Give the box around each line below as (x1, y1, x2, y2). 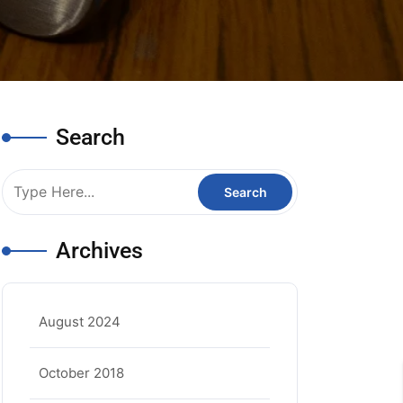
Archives (56, 237, 143, 264)
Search (56, 124, 125, 150)
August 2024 (39, 313, 121, 330)
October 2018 (39, 364, 124, 381)
